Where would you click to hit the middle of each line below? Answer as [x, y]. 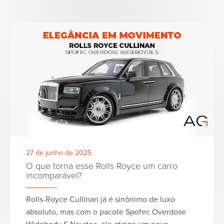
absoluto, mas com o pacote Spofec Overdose [106, 212]
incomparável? [54, 176]
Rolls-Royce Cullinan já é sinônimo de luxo [100, 199]
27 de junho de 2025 [59, 153]
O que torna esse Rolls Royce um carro [102, 166]
